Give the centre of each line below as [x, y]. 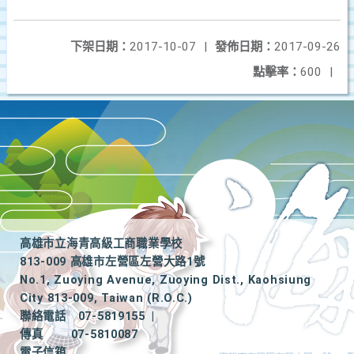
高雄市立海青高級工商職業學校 [102, 244]
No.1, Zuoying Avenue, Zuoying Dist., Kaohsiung [166, 280]
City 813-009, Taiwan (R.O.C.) [106, 298]
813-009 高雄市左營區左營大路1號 [113, 262]
